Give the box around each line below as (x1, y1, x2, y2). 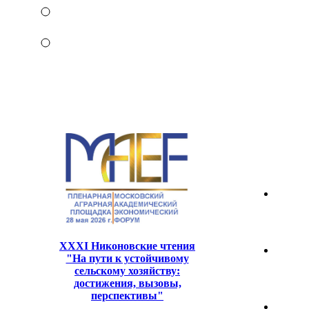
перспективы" (91, 289, 163, 301)
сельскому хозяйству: (74, 264, 180, 277)
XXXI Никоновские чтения (59, 239, 195, 252)
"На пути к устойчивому (66, 252, 189, 264)
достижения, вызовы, (73, 277, 181, 289)
